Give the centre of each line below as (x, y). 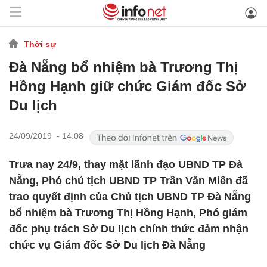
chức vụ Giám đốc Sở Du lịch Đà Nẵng (107, 245)
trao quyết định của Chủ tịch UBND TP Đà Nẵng (130, 197)
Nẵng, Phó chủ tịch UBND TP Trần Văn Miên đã (128, 181)
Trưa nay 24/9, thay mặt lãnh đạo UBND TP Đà (126, 164)
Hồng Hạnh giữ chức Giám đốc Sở (127, 86)
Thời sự (40, 44)
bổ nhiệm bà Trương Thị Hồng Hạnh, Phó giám (128, 213)
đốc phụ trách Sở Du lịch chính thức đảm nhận (129, 229)
